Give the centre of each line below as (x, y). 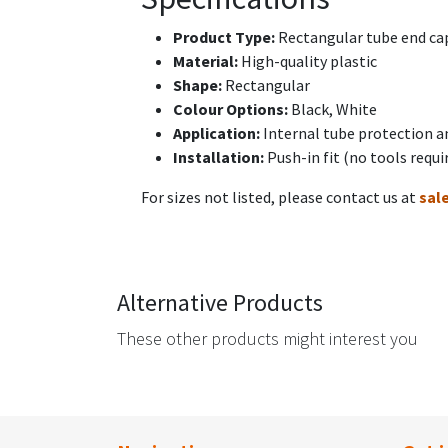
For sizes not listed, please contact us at (280, 197)
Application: (216, 133)
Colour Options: (230, 109)
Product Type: (224, 37)
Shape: (197, 85)
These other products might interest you (267, 339)
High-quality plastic (307, 61)
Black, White (332, 109)
